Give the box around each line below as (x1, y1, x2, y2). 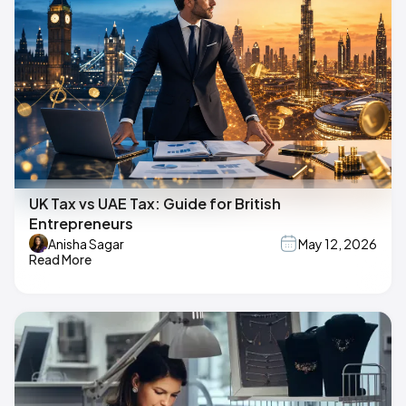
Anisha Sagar (48, 235, 124, 252)
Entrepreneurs (29, 214, 133, 234)
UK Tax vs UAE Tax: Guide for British (29, 194, 281, 214)
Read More (29, 251, 92, 268)
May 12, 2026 (298, 235, 377, 252)
